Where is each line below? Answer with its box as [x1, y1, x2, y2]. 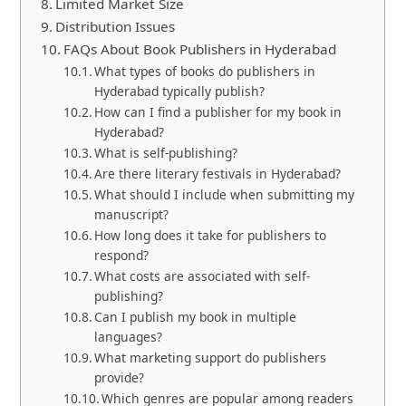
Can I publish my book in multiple [94, 307, 297, 325]
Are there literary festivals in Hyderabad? [94, 164, 342, 182]
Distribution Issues [55, 16, 176, 35]
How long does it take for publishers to [94, 226, 327, 244]
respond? [94, 246, 150, 264]
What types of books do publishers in [94, 62, 316, 80]
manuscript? [94, 205, 169, 223]
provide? [94, 368, 145, 386]
